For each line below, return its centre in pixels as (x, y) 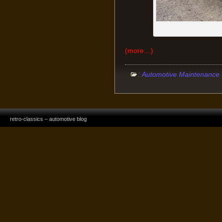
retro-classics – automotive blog (48, 119)
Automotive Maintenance (180, 75)
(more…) (139, 51)
